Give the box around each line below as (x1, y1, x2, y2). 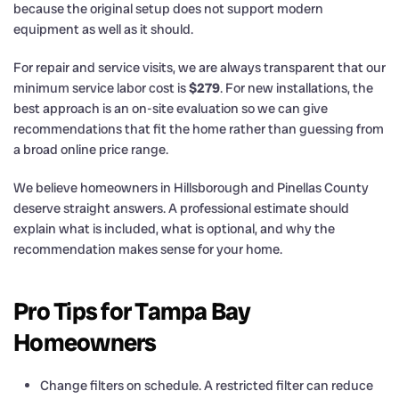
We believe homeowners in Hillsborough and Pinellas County (13, 178, 369, 197)
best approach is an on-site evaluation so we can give (13, 99, 328, 118)
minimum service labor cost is (13, 78, 189, 97)
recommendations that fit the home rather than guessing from (13, 119, 384, 138)
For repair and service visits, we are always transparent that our (13, 58, 386, 77)
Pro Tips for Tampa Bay (13, 295, 251, 327)
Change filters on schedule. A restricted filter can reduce (40, 376, 373, 395)
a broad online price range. (13, 140, 168, 159)
